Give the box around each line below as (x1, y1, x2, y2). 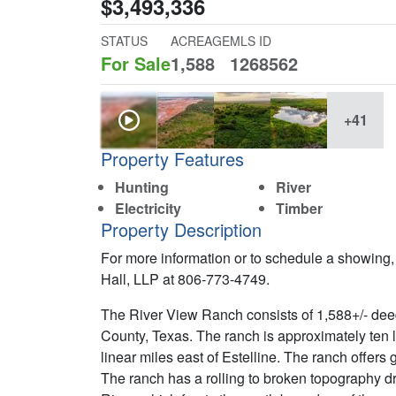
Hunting (115, 177, 169, 197)
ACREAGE (171, 32, 230, 49)
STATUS (101, 32, 148, 49)
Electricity (115, 198, 181, 218)
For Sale (101, 50, 171, 76)
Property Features (101, 146, 244, 171)
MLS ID (230, 32, 271, 49)
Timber (276, 198, 323, 218)
